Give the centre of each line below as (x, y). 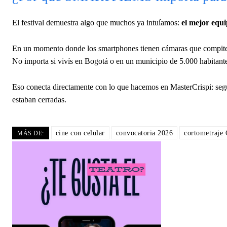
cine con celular (80, 133)
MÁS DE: (31, 133)
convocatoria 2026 (144, 133)
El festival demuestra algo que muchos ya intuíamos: (97, 22)
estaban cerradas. (39, 99)
